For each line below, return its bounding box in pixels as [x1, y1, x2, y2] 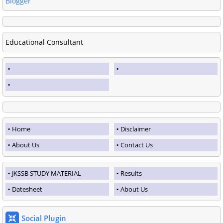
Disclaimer [120, 124, 151, 134]
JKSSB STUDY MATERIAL [12, 169, 81, 178]
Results [120, 169, 142, 178]
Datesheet [12, 185, 42, 194]
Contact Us [120, 140, 153, 150]
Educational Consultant [5, 37, 83, 47]
